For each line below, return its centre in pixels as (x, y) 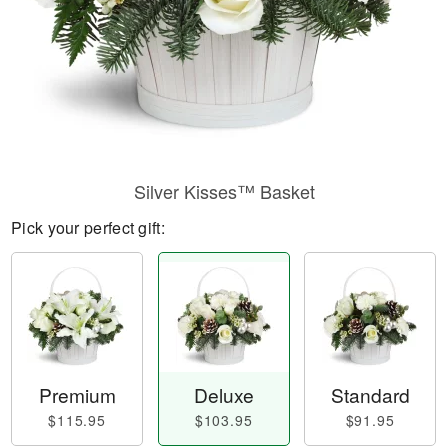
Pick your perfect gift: (88, 227)
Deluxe (223, 395)
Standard (370, 395)
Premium (77, 395)
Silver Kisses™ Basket (224, 191)
